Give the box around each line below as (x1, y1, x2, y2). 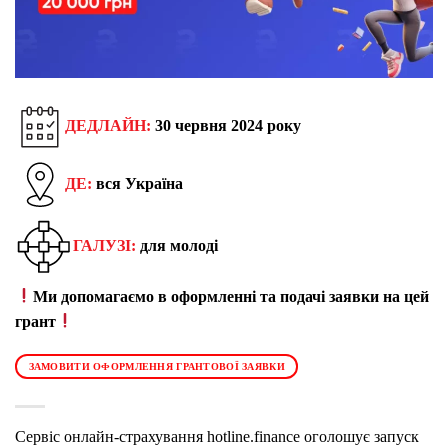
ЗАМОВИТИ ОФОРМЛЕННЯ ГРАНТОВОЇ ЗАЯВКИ (28, 361, 285, 373)
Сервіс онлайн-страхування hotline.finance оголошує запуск (15, 427, 419, 445)
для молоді (136, 236, 218, 254)
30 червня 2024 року (151, 116, 301, 134)
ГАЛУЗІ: (73, 236, 136, 254)
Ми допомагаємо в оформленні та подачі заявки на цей (33, 287, 430, 305)
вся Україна (92, 174, 183, 192)
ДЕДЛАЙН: (65, 116, 151, 134)
